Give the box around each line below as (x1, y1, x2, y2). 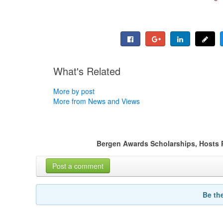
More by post (53, 86, 95, 96)
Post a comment (52, 161, 104, 171)
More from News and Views (53, 96, 140, 106)
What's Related (53, 63, 120, 78)
